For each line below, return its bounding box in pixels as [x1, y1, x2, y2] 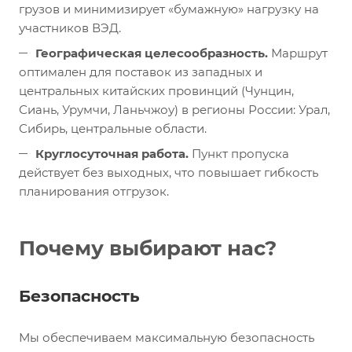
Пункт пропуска [189, 145, 289, 161]
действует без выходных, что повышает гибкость [19, 164, 318, 180]
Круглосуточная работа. [35, 145, 189, 161]
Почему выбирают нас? [19, 235, 277, 261]
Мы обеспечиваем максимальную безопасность [19, 329, 314, 345]
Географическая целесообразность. [35, 45, 268, 60]
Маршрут [268, 45, 328, 60]
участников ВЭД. [19, 20, 121, 35]
